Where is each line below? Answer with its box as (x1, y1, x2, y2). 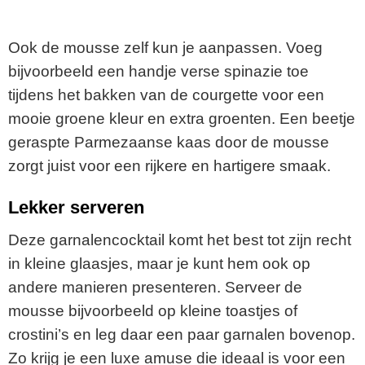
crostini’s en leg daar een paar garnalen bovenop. (8, 326, 355, 344)
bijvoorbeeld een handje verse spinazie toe (8, 63, 309, 81)
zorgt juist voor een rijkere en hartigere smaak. (8, 157, 331, 175)
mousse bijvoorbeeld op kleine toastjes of (8, 302, 297, 320)
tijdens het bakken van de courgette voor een (8, 86, 324, 104)
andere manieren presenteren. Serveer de (8, 279, 302, 297)
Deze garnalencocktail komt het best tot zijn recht (8, 231, 351, 249)
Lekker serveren (8, 196, 144, 218)
